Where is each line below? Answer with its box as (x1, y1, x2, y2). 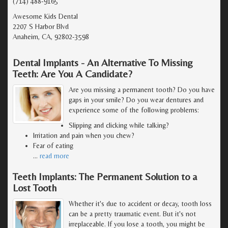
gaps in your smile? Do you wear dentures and (69, 95, 204, 104)
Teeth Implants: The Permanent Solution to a (13, 170, 197, 182)
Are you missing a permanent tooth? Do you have (69, 85, 215, 94)
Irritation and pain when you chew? (33, 131, 134, 139)
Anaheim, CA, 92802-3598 (13, 32, 89, 41)
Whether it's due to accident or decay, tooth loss (69, 199, 212, 208)
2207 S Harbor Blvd (13, 22, 69, 31)
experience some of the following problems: (69, 105, 199, 114)
